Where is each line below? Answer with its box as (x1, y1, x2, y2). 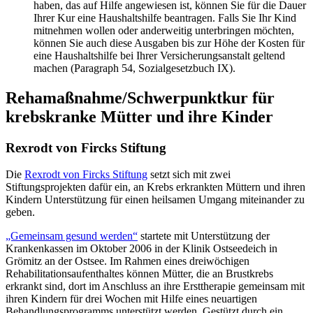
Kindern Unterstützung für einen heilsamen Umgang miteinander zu (6, 194, 305, 206)
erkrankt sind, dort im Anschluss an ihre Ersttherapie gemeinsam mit (6, 280, 305, 293)
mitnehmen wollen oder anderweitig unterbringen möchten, (34, 24, 294, 36)
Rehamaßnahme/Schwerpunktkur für (6, 88, 275, 107)
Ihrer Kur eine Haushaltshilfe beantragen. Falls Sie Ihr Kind (34, 11, 296, 24)
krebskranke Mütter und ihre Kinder (6, 107, 273, 126)
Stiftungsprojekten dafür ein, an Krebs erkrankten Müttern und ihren (6, 181, 305, 194)
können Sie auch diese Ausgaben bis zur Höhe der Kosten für (34, 36, 305, 49)
